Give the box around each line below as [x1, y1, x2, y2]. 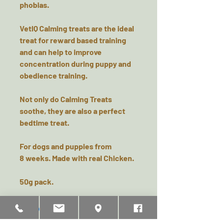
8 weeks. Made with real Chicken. [20, 153, 134, 163]
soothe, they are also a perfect [20, 106, 125, 115]
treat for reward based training [20, 35, 126, 45]
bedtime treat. [20, 118, 69, 127]
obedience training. [20, 71, 87, 80]
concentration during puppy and [20, 59, 131, 68]
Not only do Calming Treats [20, 94, 112, 104]
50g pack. [20, 177, 54, 186]
